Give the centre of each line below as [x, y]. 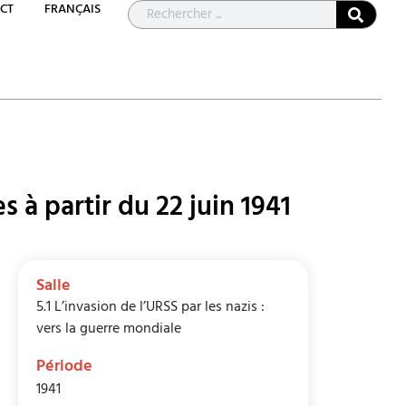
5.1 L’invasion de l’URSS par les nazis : [151, 309]
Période [65, 368]
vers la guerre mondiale [109, 330]
